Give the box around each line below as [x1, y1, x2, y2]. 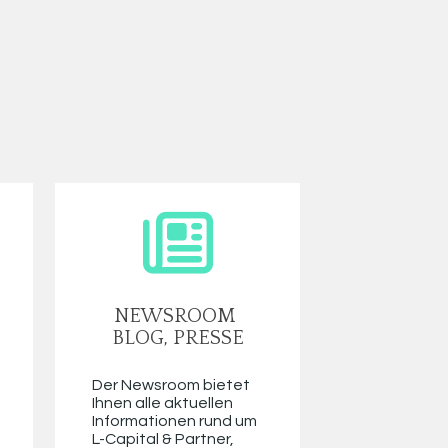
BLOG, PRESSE [111, 327, 244, 350]
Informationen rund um [91, 413, 257, 430]
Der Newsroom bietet [91, 377, 250, 394]
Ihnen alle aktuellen [91, 395, 233, 412]
